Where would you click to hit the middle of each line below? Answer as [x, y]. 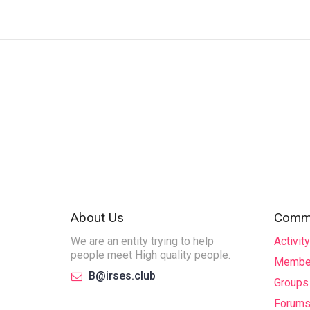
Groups [291, 282]
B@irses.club [122, 275]
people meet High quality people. [151, 255]
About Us [97, 217]
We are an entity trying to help [142, 241]
